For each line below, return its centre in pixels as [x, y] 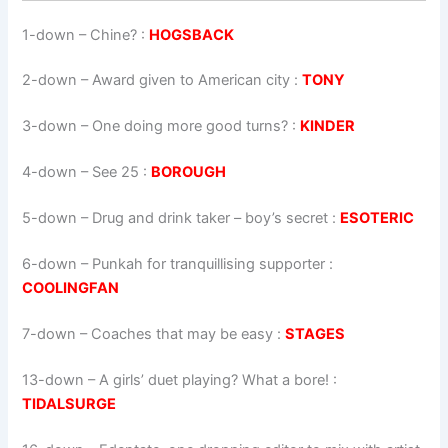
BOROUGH [189, 172]
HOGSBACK [192, 34]
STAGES [315, 333]
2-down [50, 80]
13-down [53, 379]
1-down [49, 34]
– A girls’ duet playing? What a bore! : [211, 379]
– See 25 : [114, 172]
